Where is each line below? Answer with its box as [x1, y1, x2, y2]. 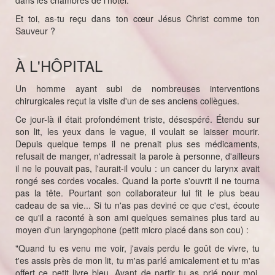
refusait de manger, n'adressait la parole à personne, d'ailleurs [15, 150, 260, 162]
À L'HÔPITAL [15, 55, 103, 76]
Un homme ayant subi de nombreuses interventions [15, 82, 260, 95]
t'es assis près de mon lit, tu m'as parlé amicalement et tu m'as [15, 254, 260, 266]
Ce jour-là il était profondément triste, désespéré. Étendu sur [15, 113, 260, 125]
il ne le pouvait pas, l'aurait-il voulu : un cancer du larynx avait [15, 162, 260, 174]
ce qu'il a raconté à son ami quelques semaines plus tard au [15, 211, 260, 223]
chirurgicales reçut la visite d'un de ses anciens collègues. [15, 95, 239, 107]
